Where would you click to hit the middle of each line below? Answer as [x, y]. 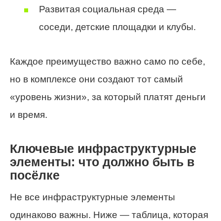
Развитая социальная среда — [108, 9]
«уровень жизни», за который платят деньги [108, 97]
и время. [29, 115]
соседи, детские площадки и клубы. [117, 27]
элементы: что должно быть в [102, 162]
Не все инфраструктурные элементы [92, 197]
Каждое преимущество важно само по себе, [108, 62]
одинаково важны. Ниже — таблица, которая [109, 215]
